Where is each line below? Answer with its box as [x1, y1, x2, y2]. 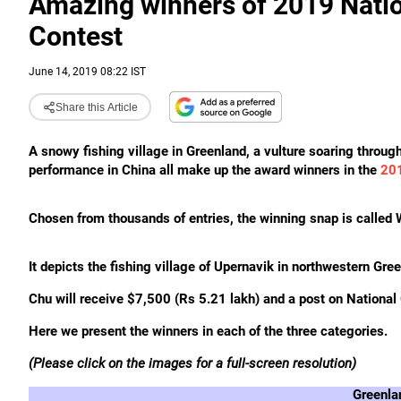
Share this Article [55, 100, 138, 114]
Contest [29, 21, 123, 52]
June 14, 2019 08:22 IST [29, 65, 146, 78]
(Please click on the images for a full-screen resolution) [29, 355, 356, 371]
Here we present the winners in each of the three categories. [29, 323, 388, 339]
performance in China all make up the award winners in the [29, 162, 380, 178]
